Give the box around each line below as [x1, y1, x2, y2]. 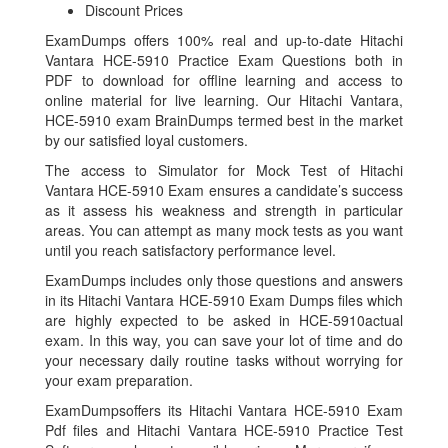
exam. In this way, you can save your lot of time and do [45, 330, 403, 351]
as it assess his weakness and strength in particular [45, 200, 403, 221]
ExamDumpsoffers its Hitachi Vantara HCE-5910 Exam [45, 400, 403, 421]
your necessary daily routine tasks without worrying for [45, 350, 403, 371]
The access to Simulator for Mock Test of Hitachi [45, 160, 403, 181]
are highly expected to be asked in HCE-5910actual [45, 310, 403, 331]
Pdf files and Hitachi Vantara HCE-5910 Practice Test [45, 420, 403, 441]
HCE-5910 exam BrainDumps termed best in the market [45, 110, 403, 131]
